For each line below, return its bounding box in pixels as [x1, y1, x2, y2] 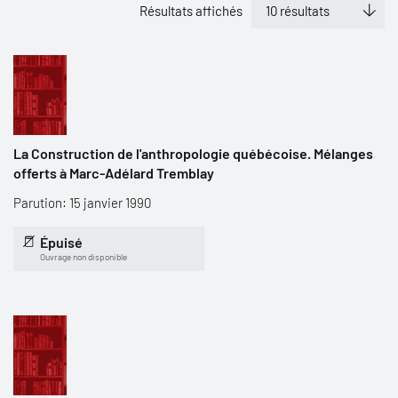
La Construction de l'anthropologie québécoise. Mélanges [13, 145, 373, 162]
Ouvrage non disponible [40, 251, 127, 262]
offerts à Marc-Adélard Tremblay [13, 164, 214, 181]
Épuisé [40, 234, 83, 251]
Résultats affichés [139, 3, 243, 19]
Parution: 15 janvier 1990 [13, 195, 151, 211]
